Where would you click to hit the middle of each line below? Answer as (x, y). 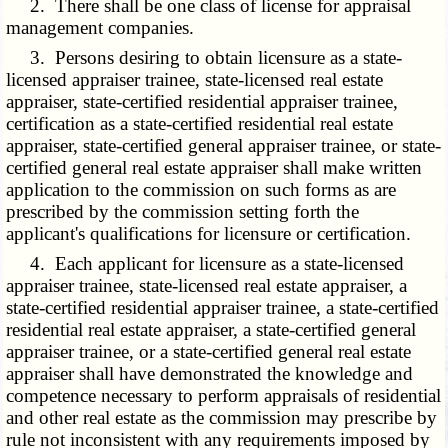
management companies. (100, 28)
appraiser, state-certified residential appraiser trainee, (202, 102)
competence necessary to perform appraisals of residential (224, 396)
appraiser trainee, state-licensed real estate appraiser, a (207, 286)
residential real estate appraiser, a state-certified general (211, 330)
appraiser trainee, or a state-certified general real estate (209, 352)
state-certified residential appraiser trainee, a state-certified (223, 308)
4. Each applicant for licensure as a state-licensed (205, 264)
